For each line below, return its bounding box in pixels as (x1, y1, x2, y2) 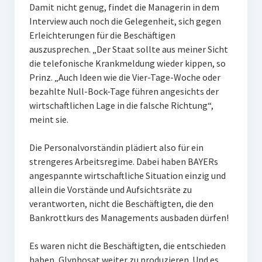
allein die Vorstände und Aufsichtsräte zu (29, 184, 192, 195)
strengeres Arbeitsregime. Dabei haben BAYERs (29, 156, 218, 167)
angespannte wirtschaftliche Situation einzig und (29, 170, 226, 181)
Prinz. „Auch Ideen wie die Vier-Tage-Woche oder (29, 71, 220, 83)
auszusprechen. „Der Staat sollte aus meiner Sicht (29, 43, 228, 55)
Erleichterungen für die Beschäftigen (29, 29, 175, 41)
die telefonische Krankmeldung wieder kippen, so (29, 57, 226, 69)
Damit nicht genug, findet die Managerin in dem (29, 1, 219, 13)
